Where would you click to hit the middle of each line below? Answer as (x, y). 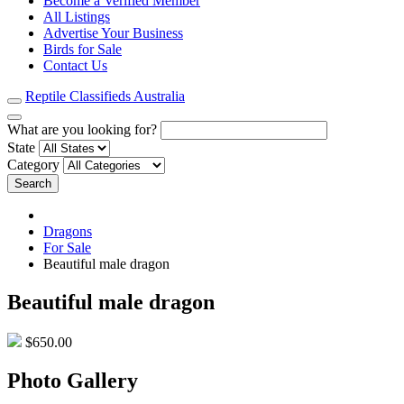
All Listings (77, 17)
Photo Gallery (73, 380)
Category (33, 165)
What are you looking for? (82, 130)
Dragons (68, 232)
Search (33, 184)
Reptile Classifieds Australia (105, 96)
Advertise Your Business (113, 33)
